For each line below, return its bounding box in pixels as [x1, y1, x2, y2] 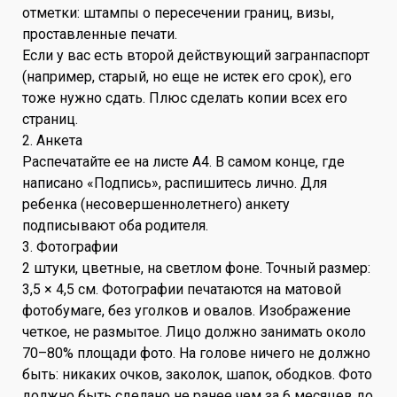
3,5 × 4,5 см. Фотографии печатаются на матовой [22, 280, 341, 298]
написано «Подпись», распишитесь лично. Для [22, 174, 327, 191]
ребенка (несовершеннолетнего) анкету [22, 195, 290, 213]
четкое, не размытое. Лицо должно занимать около [22, 323, 366, 340]
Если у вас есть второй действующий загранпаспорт [22, 46, 370, 64]
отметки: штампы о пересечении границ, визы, [22, 4, 334, 21]
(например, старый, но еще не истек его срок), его [22, 67, 352, 85]
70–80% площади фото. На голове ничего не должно [22, 344, 370, 362]
